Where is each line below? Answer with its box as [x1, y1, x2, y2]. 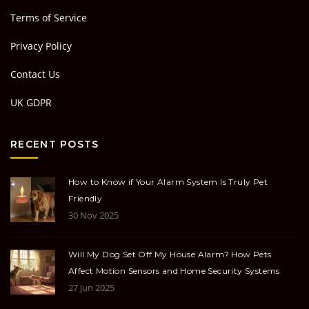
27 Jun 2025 [68, 281, 114, 295]
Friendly [68, 193, 103, 204]
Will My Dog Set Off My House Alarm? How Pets [68, 249, 272, 260]
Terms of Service [10, 11, 87, 25]
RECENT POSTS [10, 138, 99, 151]
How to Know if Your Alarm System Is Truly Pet [68, 177, 268, 188]
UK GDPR [10, 96, 52, 110]
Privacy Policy [10, 39, 72, 53]
